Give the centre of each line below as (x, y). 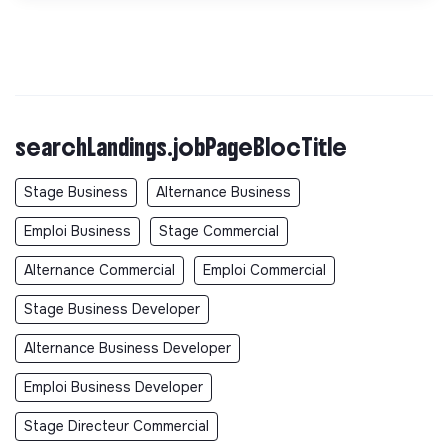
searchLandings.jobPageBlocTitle (181, 147)
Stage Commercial (219, 231)
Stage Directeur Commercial (116, 426)
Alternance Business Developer (127, 348)
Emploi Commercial (264, 270)
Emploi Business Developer (113, 387)
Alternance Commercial (99, 270)
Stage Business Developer (112, 309)
